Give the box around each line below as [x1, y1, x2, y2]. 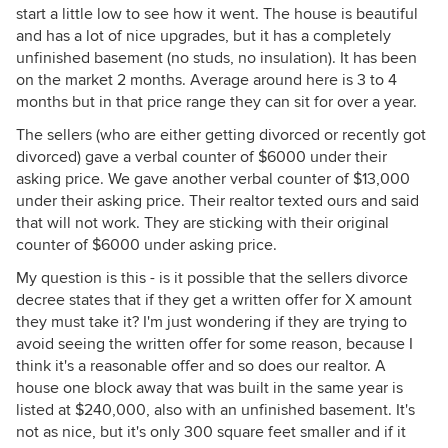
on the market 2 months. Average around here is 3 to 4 [16, 70, 397, 90]
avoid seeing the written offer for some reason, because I [16, 334, 413, 354]
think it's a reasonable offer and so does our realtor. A [16, 356, 386, 376]
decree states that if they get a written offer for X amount [16, 290, 412, 310]
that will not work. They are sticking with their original [16, 213, 389, 233]
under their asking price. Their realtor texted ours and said [16, 191, 419, 211]
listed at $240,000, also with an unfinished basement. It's [16, 400, 415, 420]
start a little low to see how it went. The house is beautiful [16, 4, 418, 24]
